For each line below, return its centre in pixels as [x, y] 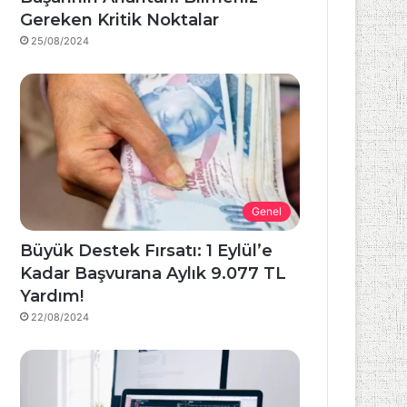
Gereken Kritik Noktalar [120, 20]
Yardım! [52, 297]
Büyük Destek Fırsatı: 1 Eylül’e [147, 251]
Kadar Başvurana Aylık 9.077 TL [154, 274]
